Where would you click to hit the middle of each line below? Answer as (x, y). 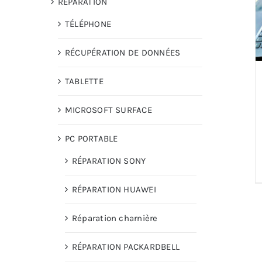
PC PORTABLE (92, 139)
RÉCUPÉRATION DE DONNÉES (123, 53)
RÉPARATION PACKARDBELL (126, 247)
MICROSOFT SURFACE (108, 110)
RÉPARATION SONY (109, 161)
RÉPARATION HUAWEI (114, 190)
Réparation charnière (115, 218)
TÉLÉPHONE (88, 24)
